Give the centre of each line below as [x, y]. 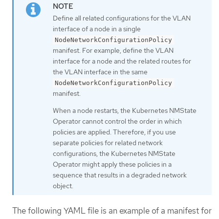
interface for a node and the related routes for [122, 61]
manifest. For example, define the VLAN [113, 51]
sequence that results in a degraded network [120, 175]
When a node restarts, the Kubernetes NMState [125, 110]
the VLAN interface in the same [100, 72]
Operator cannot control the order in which [117, 121]
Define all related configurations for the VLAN [122, 18]
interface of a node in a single [97, 29]
